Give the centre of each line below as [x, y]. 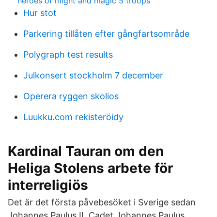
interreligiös [48, 185]
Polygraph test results [68, 54]
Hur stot [40, 13]
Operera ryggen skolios [71, 96]
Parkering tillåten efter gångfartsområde [106, 34]
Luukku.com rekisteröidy [73, 117]
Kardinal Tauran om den [86, 151]
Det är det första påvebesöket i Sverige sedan [102, 202]
